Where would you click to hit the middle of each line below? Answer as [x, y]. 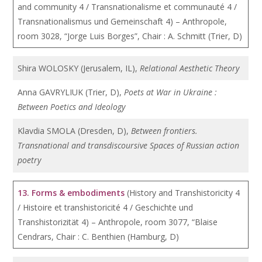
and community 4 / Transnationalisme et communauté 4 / [127, 7]
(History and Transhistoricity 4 [184, 193]
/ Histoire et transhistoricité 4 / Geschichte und [106, 207]
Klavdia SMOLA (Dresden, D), [75, 131]
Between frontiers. [165, 131]
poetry [30, 160]
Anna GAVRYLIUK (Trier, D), [71, 92]
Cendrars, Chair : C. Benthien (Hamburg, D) [99, 237]
